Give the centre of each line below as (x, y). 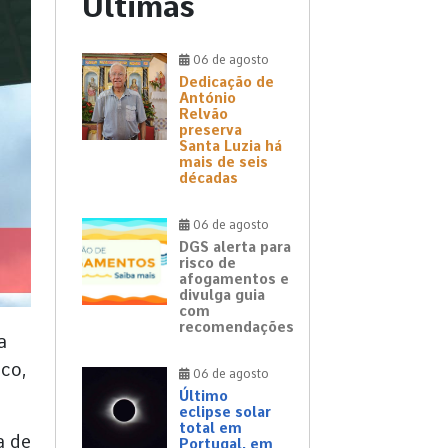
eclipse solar (225, 412)
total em (210, 428)
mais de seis (223, 162)
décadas (208, 178)
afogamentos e (234, 279)
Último (203, 396)
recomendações (236, 327)
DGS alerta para (235, 247)
